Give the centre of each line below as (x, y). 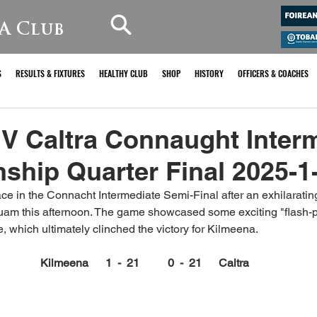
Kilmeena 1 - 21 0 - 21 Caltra (144, 263)
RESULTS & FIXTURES (50, 73)
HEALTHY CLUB (123, 73)
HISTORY (209, 73)
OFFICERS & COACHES (273, 73)
